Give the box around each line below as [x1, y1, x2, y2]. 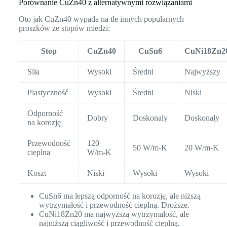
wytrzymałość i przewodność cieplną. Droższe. [39, 201, 190, 210]
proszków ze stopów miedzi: [18, 24, 110, 33]
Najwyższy [184, 67, 220, 77]
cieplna [27, 148, 50, 157]
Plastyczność [27, 88, 68, 97]
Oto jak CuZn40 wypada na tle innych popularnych [18, 15, 184, 24]
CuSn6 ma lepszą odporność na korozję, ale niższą [39, 192, 201, 201]
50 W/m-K [132, 143, 167, 153]
